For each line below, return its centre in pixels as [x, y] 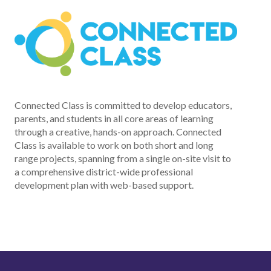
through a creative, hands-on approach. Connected [118, 131]
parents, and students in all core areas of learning [114, 118]
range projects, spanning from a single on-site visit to [123, 158]
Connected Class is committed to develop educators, [123, 105]
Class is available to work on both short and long [114, 145]
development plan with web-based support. [104, 184]
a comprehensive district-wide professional [104, 171]
